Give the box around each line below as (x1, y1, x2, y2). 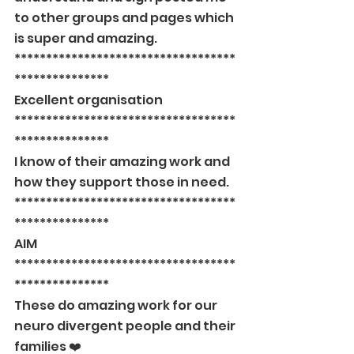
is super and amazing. (14, 29, 157, 47)
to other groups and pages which (14, 9, 236, 27)
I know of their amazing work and (14, 153, 232, 171)
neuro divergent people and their (14, 317, 238, 335)
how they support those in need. (14, 173, 229, 191)
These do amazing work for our (14, 296, 220, 314)
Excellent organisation (14, 91, 163, 109)
